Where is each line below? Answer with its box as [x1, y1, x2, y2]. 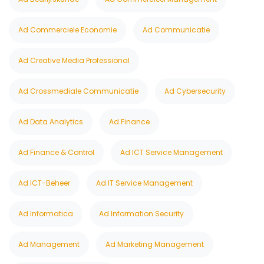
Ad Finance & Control [18, 147, 94, 158]
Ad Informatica [18, 209, 73, 219]
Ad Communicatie [143, 25, 210, 35]
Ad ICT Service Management [120, 147, 223, 158]
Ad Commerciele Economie [18, 25, 117, 35]
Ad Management [18, 239, 80, 250]
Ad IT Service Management [96, 178, 193, 189]
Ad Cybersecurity [164, 86, 226, 97]
